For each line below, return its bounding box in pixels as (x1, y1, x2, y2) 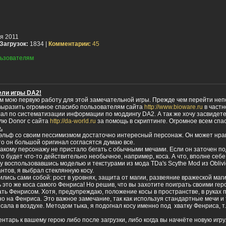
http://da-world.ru (50, 117, 96, 125)
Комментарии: (48, 40, 91, 47)
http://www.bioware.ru (144, 103, 203, 110)
